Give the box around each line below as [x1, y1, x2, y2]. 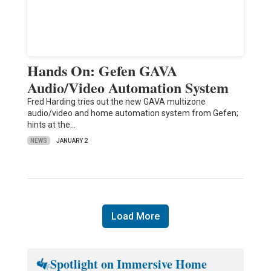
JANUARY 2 [56, 137, 88, 145]
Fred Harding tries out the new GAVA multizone [27, 97, 206, 107]
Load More [111, 211, 160, 223]
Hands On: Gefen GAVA [27, 60, 177, 82]
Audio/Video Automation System [27, 77, 229, 99]
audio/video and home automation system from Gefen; [27, 108, 238, 119]
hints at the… [27, 120, 76, 130]
